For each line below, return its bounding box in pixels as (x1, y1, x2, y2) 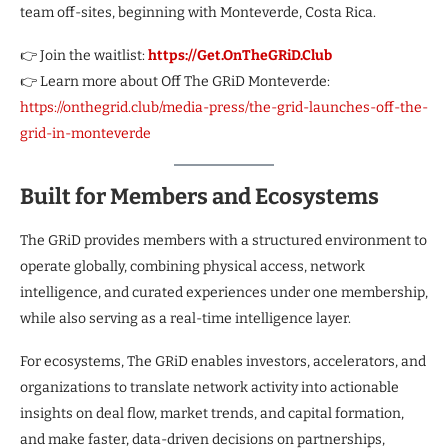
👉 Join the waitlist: (20, 46, 148, 64)
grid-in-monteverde (20, 124, 151, 142)
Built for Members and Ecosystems (20, 182, 379, 210)
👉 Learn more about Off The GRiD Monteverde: (20, 72, 330, 90)
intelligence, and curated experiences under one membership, (20, 283, 428, 301)
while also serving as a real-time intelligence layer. (20, 309, 351, 327)
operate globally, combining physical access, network (20, 257, 365, 275)
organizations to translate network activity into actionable (20, 378, 399, 396)
